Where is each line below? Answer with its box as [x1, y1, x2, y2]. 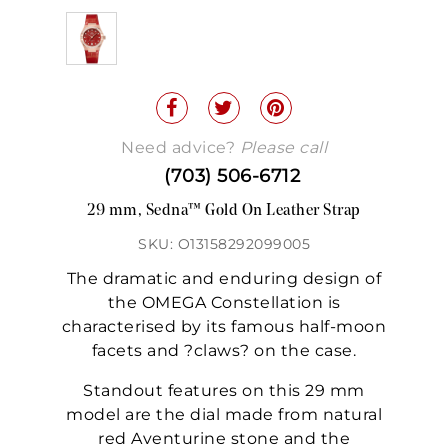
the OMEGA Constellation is [107, 293, 341, 313]
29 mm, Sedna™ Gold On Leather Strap [87, 203, 361, 220]
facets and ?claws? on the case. [91, 341, 357, 361]
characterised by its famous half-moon [61, 317, 387, 337]
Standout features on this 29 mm [83, 381, 365, 401]
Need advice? [121, 138, 240, 158]
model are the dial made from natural [66, 405, 382, 425]
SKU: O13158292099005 [138, 235, 310, 254]
